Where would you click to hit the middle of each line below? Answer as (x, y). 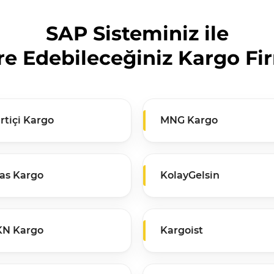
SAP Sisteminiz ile (137, 33)
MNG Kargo (189, 120)
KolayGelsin (190, 175)
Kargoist (182, 230)
